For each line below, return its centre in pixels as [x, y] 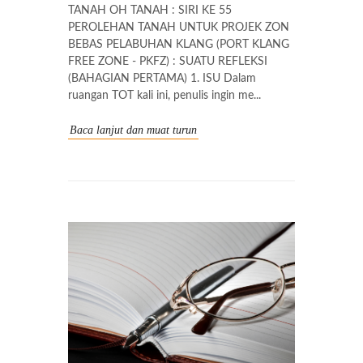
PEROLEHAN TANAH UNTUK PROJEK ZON [179, 27]
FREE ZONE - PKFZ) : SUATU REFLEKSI [168, 61]
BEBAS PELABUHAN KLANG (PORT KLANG [179, 44]
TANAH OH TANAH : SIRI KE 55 [150, 10]
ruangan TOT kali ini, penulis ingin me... [164, 95]
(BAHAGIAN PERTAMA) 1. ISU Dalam [162, 78]
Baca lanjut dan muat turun [133, 130]
